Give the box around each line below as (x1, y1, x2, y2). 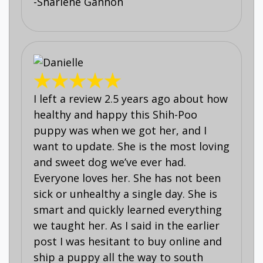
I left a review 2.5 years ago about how (33, 91, 228, 106)
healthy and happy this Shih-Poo (33, 107, 197, 122)
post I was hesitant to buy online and (33, 234, 222, 248)
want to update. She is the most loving (33, 139, 230, 153)
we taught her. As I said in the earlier (33, 218, 220, 232)
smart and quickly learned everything (33, 202, 222, 217)
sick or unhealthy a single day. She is (33, 186, 217, 201)
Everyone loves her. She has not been (33, 170, 221, 185)
